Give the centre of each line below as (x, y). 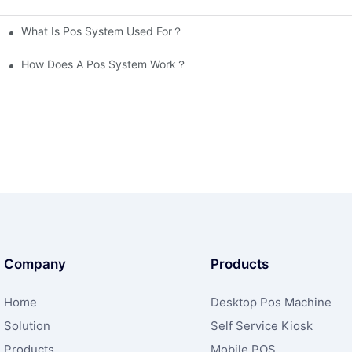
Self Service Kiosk (261, 326)
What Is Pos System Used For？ (103, 31)
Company (35, 264)
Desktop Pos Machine (271, 302)
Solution (27, 326)
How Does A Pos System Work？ (104, 64)
